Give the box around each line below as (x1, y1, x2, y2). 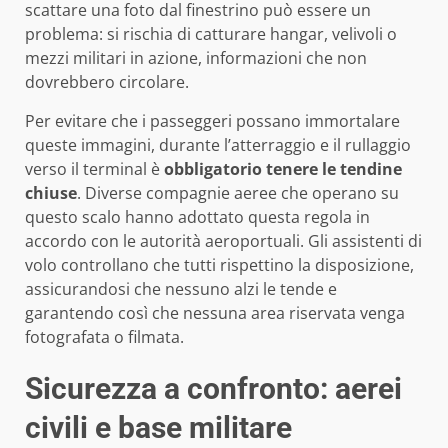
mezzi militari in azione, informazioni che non (25, 46, 367, 69)
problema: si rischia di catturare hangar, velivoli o (25, 22, 397, 45)
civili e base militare (25, 409, 292, 445)
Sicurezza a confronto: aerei (25, 370, 402, 406)
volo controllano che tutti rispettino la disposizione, (25, 253, 414, 276)
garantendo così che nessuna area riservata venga (25, 301, 405, 324)
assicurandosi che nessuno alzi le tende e (25, 277, 337, 300)
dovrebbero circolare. (25, 70, 189, 93)
